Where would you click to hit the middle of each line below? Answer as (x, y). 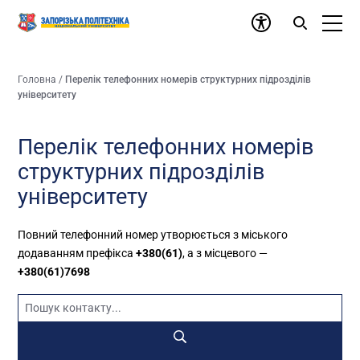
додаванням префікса (77, 253)
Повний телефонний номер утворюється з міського (153, 235)
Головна (37, 80)
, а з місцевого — (225, 253)
